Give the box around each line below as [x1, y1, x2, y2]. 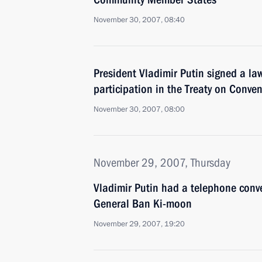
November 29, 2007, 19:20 [94, 219, 185, 229]
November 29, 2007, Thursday [94, 156, 230, 170]
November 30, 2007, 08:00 [94, 104, 185, 115]
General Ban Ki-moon [94, 196, 192, 211]
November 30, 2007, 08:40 [94, 15, 185, 25]
